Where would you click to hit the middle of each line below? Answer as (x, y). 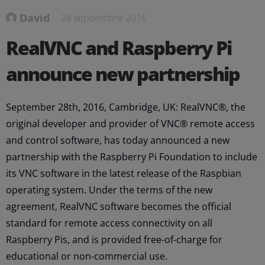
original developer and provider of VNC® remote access (130, 123)
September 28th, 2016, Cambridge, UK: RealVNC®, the (126, 107)
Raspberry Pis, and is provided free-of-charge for (114, 239)
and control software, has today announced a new (118, 140)
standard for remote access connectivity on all (109, 223)
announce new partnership (123, 73)
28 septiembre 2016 (104, 17)
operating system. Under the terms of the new (109, 190)
